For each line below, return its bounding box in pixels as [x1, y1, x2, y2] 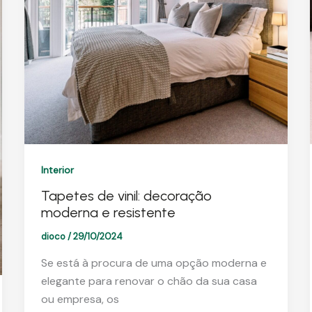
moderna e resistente [40, 204, 175, 221]
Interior [40, 163, 74, 176]
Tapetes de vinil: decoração [40, 187, 212, 205]
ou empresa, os [40, 292, 119, 307]
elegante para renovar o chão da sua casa [40, 274, 257, 289]
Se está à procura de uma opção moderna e [40, 256, 267, 271]
